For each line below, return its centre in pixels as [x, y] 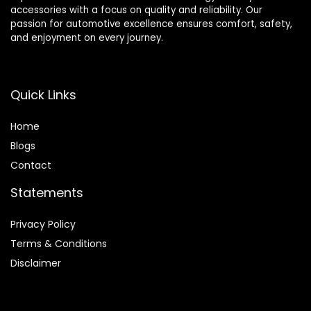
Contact [31, 165]
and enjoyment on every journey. [87, 37]
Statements [47, 192]
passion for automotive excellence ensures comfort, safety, [151, 24]
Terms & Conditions [59, 243]
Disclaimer [36, 263]
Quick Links [43, 94]
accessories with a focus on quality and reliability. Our [136, 10]
